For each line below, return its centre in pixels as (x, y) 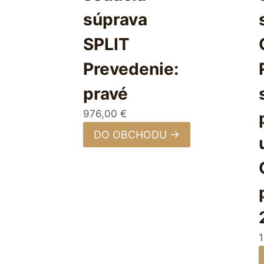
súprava (115, 20)
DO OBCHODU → (136, 134)
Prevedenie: (131, 69)
